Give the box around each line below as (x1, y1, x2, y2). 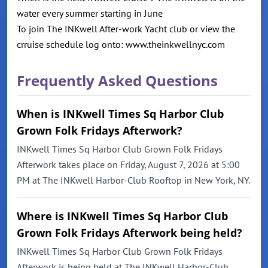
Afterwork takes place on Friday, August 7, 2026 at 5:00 (17, 159, 240, 171)
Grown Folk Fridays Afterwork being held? (17, 226, 242, 240)
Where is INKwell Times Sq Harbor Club (17, 209, 228, 224)
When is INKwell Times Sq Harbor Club (17, 106, 224, 121)
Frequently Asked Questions (17, 71, 218, 91)
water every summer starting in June (17, 7, 167, 20)
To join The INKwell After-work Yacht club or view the (17, 23, 235, 35)
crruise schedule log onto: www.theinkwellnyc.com (17, 38, 225, 51)
